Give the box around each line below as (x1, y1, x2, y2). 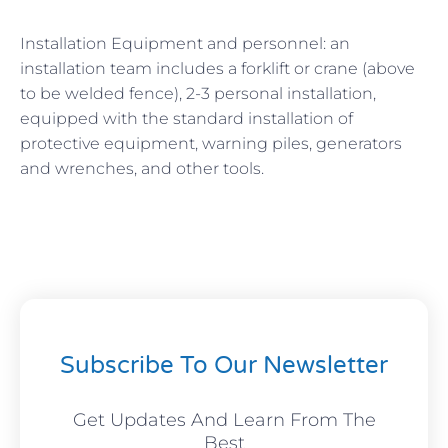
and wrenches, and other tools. (20, 158, 264, 178)
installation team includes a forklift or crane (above (20, 58, 415, 78)
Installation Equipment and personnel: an (20, 33, 350, 53)
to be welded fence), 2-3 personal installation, (20, 83, 376, 103)
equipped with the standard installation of (20, 108, 353, 128)
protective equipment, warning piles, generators (20, 133, 402, 153)
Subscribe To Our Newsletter (60, 350, 388, 380)
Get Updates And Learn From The (72, 408, 376, 431)
